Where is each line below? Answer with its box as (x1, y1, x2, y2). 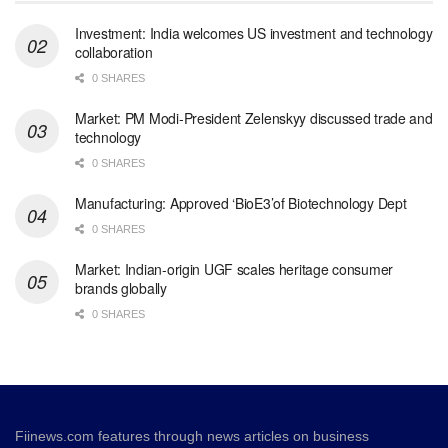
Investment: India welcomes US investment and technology (75, 23, 433, 44)
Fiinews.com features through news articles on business (15, 428, 369, 445)
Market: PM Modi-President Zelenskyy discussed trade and (75, 108, 433, 129)
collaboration (75, 42, 153, 63)
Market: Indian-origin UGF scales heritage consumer (75, 259, 394, 280)
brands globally (75, 278, 167, 299)
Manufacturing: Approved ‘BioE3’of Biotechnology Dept (75, 193, 407, 214)
